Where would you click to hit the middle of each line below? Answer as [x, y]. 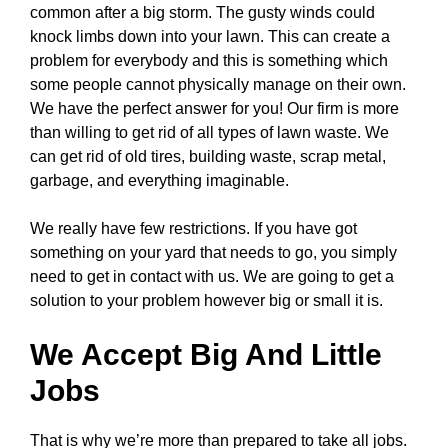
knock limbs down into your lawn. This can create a [210, 36]
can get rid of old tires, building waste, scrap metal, [208, 156]
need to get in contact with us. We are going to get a [212, 276]
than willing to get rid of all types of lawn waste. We [209, 132]
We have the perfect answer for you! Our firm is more [214, 108]
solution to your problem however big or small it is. [206, 300]
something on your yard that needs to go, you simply [213, 252]
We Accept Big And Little [206, 354]
